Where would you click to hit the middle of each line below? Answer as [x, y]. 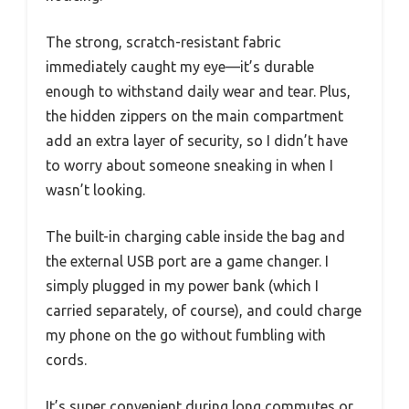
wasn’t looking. [95, 189]
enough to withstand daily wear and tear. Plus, [198, 91]
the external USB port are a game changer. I [187, 261]
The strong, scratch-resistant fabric [163, 42]
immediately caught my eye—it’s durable [180, 66]
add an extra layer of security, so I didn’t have [197, 140]
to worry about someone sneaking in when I [189, 165]
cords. [66, 359]
